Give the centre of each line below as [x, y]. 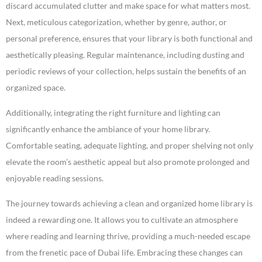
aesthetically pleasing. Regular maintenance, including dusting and [125, 55]
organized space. [36, 88]
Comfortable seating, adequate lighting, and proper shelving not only [130, 146]
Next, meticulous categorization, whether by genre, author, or [116, 22]
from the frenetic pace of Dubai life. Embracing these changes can [124, 253]
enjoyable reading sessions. [55, 178]
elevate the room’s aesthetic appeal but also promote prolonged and [128, 162]
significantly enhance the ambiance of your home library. [108, 129]
